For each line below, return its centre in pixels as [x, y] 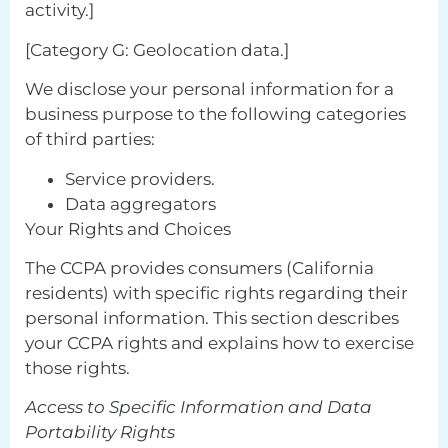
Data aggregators [140, 203]
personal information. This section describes [212, 317]
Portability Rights [100, 432]
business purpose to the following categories [215, 114]
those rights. [77, 367]
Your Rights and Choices [128, 228]
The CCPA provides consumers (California [199, 267]
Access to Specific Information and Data [198, 407]
